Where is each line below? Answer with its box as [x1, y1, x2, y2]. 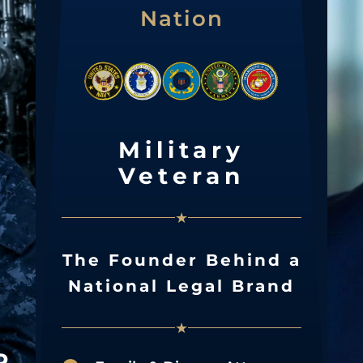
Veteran [118, 161, 245, 190]
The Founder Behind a [62, 250, 301, 270]
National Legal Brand [68, 275, 295, 296]
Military [118, 135, 245, 164]
